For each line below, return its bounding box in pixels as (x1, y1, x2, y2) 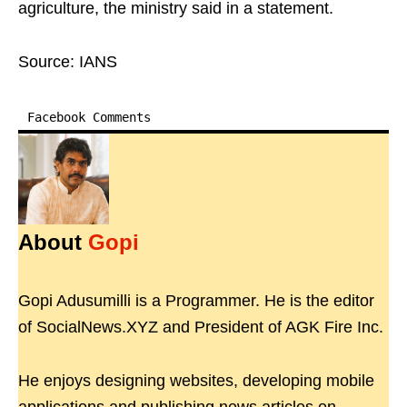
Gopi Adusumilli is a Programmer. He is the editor (18, 292, 374, 311)
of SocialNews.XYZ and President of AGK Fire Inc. (18, 318, 383, 337)
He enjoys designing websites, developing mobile (18, 372, 374, 391)
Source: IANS (18, 53, 117, 72)
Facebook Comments (27, 110, 151, 125)
